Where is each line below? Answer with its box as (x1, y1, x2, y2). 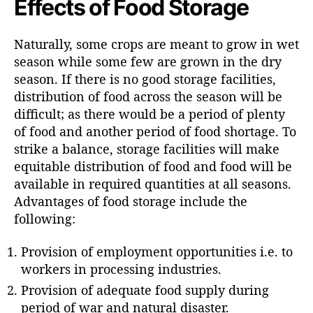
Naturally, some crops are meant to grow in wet (14, 35, 299, 52)
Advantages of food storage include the (14, 192, 247, 210)
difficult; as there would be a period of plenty (14, 105, 285, 122)
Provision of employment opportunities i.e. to (21, 243, 293, 261)
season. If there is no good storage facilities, (14, 70, 276, 87)
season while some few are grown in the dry (14, 52, 282, 70)
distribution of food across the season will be (14, 87, 282, 105)
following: (14, 210, 75, 227)
